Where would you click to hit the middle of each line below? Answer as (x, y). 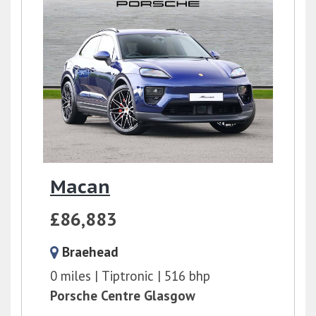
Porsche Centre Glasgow (123, 295)
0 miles (71, 275)
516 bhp (187, 275)
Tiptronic (128, 275)
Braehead (90, 251)
